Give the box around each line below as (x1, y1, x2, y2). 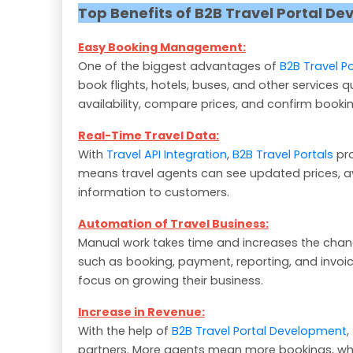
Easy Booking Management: (78, 39, 246, 56)
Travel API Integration (106, 147, 227, 163)
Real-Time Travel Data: (78, 128, 219, 144)
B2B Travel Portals (232, 147, 333, 163)
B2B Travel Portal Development (172, 323, 347, 340)
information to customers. (78, 184, 229, 201)
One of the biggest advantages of (78, 58, 280, 75)
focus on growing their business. (78, 273, 263, 289)
